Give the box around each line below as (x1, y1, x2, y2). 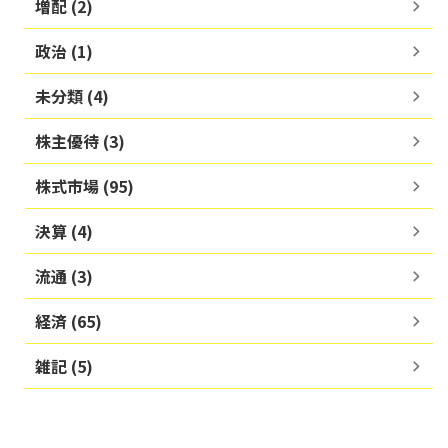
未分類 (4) (35, 84, 109, 109)
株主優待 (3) (35, 129, 125, 154)
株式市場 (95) (35, 174, 134, 199)
